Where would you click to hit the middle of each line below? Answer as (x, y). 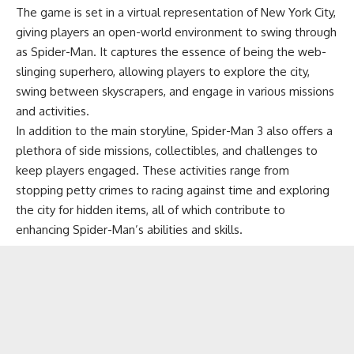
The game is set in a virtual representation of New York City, (176, 12)
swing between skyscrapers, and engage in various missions (175, 91)
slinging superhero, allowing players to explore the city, (163, 71)
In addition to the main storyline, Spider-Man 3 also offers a (174, 130)
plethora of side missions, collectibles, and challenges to (167, 150)
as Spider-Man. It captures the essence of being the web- (171, 51)
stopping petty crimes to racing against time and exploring (173, 190)
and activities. (53, 111)
